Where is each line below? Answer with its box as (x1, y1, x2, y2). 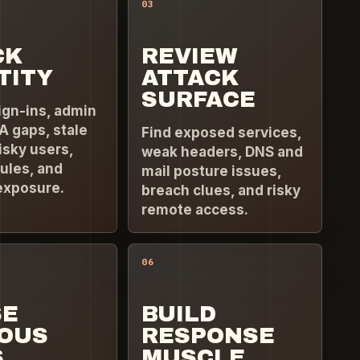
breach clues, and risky (141, 182, 301, 198)
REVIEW (141, 44, 239, 69)
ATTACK (141, 66, 239, 91)
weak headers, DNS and (141, 143, 304, 160)
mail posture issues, (141, 162, 282, 179)
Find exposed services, (141, 124, 302, 141)
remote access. (141, 201, 249, 218)
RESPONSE (141, 323, 276, 348)
